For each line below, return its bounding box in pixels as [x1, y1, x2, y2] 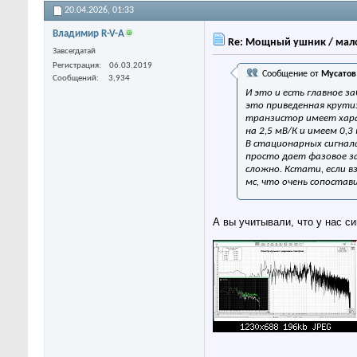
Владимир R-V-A [53, 29, 124, 40]
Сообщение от [260, 69, 321, 80]
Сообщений [53, 74, 96, 84]
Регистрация [53, 61, 99, 71]
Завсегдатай [53, 47, 96, 57]
